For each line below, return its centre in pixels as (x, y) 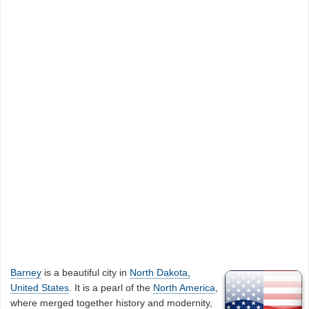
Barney (26, 272)
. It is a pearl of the (111, 287)
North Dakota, (160, 272)
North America (185, 287)
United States (40, 287)
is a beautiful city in (86, 272)
